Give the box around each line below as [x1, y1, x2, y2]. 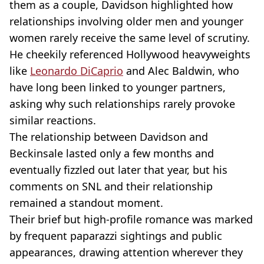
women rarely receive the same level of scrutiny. [9, 30, 250, 45]
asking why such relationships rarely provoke [9, 96, 235, 111]
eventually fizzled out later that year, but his [9, 162, 227, 177]
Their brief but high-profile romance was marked [9, 212, 253, 226]
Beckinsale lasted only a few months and [9, 146, 214, 160]
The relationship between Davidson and [9, 129, 208, 144]
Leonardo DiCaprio [30, 63, 123, 78]
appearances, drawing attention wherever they [9, 245, 243, 259]
